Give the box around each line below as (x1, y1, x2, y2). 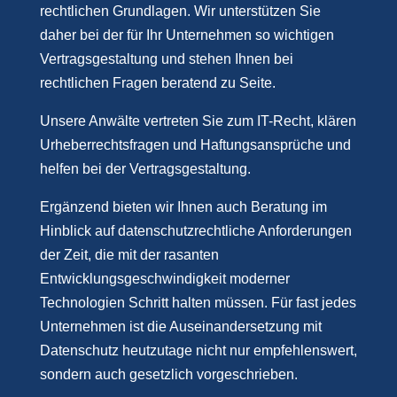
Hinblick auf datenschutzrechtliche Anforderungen (39, 223, 352, 238)
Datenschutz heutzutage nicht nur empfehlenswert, (39, 343, 357, 358)
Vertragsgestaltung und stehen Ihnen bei (39, 51, 293, 66)
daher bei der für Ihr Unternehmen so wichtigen (39, 27, 334, 43)
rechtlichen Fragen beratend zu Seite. (39, 75, 276, 90)
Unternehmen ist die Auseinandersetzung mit (39, 319, 322, 334)
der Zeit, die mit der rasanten (39, 247, 219, 262)
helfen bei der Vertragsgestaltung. (39, 161, 251, 176)
